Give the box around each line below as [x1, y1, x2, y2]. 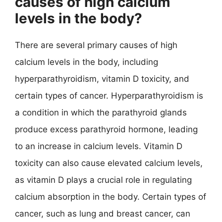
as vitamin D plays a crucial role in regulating [15, 175, 192, 185]
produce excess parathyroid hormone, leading [15, 124, 198, 134]
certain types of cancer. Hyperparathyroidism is [15, 91, 203, 101]
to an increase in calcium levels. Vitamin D [15, 141, 182, 151]
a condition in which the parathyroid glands [15, 108, 187, 117]
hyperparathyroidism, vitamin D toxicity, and [15, 74, 189, 84]
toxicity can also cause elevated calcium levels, [15, 158, 203, 168]
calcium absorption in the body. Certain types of [15, 192, 206, 202]
